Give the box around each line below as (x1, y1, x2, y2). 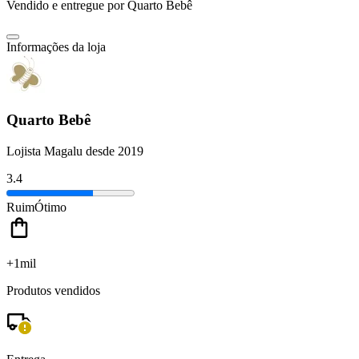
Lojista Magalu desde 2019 (6, 143, 143, 158)
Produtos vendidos (6, 283, 100, 297)
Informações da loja (6, 40, 106, 54)
